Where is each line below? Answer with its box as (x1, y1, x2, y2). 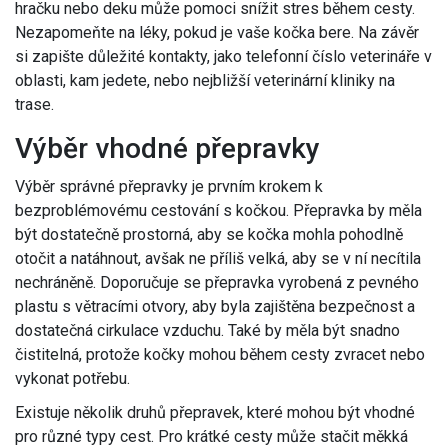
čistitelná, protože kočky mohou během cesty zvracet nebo (15, 345, 425, 365)
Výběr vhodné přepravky (15, 132, 320, 166)
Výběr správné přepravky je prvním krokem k (15, 177, 323, 197)
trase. (15, 95, 54, 115)
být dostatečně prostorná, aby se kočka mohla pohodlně (15, 225, 403, 245)
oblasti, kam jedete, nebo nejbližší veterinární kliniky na (15, 71, 395, 91)
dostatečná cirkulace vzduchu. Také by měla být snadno (15, 321, 400, 341)
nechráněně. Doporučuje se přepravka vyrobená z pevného (15, 273, 419, 293)
